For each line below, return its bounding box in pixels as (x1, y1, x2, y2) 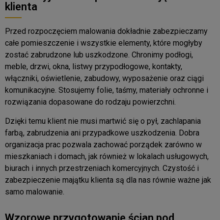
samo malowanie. (5, 187, 64, 196)
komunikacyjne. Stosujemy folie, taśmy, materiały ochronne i (5, 85, 208, 95)
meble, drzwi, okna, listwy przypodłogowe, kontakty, (5, 62, 182, 72)
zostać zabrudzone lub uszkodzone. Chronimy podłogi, (5, 50, 193, 60)
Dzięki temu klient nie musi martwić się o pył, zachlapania (5, 116, 201, 126)
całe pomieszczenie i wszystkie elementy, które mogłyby (5, 38, 202, 48)
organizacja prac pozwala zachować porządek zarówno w (5, 139, 202, 149)
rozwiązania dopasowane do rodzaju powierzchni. (5, 97, 176, 107)
